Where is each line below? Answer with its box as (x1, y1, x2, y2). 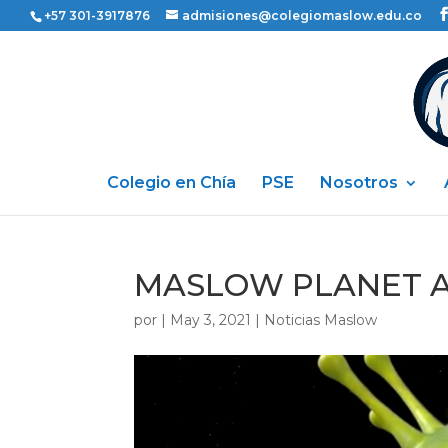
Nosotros (320, 173, 398, 192)
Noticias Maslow (264, 311, 378, 329)
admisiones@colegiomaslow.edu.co (182, 8, 422, 23)
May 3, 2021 (170, 311, 252, 329)
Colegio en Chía (107, 173, 236, 192)
